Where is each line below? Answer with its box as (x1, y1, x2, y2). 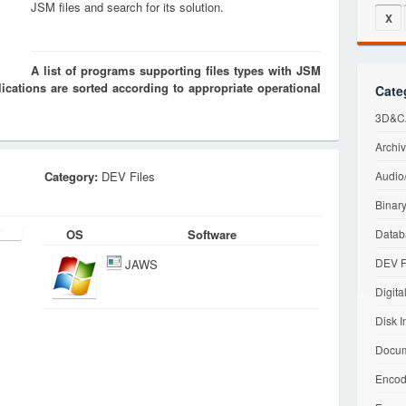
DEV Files (98, 168, 155, 185)
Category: (44, 168, 98, 185)
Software (188, 226, 237, 243)
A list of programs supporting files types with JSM (31, 62, 321, 79)
